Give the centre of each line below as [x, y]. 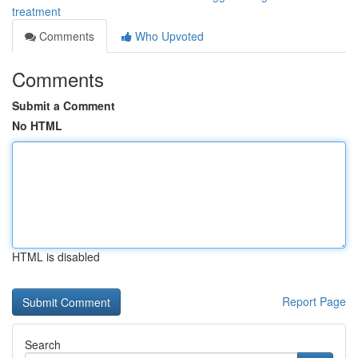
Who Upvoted [168, 36]
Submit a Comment [64, 105]
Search [43, 344]
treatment [36, 11]
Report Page [314, 301]
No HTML [37, 125]
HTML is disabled [56, 257]
